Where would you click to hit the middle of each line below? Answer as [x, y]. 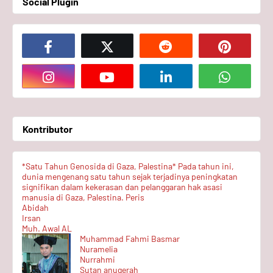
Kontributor [48, 129]
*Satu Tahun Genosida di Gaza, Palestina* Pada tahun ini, [128, 166]
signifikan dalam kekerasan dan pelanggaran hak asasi [122, 187]
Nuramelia [99, 249]
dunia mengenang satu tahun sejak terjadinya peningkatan [130, 176]
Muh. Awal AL [47, 228]
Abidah [35, 207]
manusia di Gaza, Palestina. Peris [83, 197]
